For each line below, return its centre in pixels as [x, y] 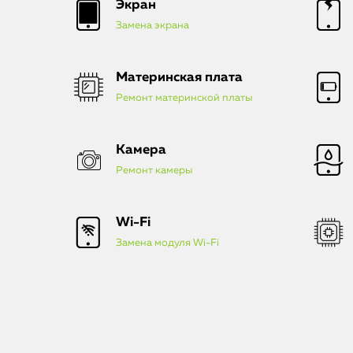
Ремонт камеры [154, 170]
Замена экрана [152, 25]
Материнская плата [179, 77]
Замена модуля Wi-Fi [167, 243]
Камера [141, 150]
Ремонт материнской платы [184, 98]
